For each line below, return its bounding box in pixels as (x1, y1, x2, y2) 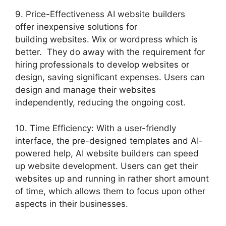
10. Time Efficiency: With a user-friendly (15, 123, 176, 133)
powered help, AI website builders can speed (15, 148, 199, 158)
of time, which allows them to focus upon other (15, 186, 205, 196)
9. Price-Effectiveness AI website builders (15, 9, 185, 20)
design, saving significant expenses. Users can (15, 72, 205, 83)
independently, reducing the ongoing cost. (15, 97, 186, 108)
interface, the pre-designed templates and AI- (15, 135, 203, 146)
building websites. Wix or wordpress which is (15, 34, 198, 45)
